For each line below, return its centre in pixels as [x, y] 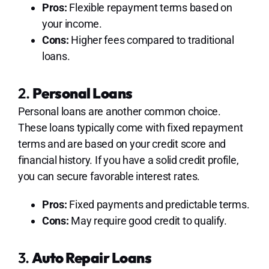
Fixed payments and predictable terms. [158, 205]
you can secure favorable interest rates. [109, 177]
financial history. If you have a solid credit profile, [128, 160]
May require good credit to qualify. [148, 221]
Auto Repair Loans [92, 257]
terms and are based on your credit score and [122, 144]
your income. [72, 24]
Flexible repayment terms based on [150, 8]
